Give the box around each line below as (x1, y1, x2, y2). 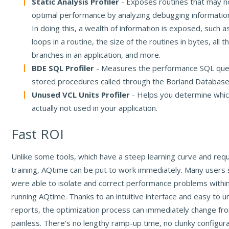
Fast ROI (11, 125, 64, 144)
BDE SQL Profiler (32, 63, 95, 74)
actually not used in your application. (32, 103, 158, 113)
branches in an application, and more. (32, 50, 161, 60)
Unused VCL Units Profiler (32, 89, 130, 100)
